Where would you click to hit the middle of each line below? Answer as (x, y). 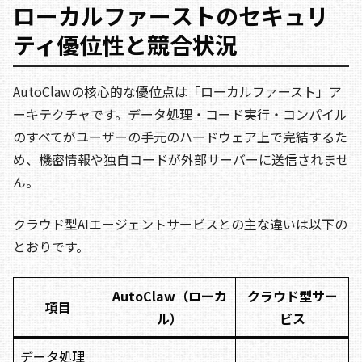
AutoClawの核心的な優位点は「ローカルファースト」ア (177, 91)
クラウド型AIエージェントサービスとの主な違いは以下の (180, 223)
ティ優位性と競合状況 (125, 44)
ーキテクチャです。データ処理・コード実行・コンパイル (180, 114)
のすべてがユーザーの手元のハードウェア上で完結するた (180, 136)
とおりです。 (51, 246)
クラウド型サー (292, 295)
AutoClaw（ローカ (169, 295)
